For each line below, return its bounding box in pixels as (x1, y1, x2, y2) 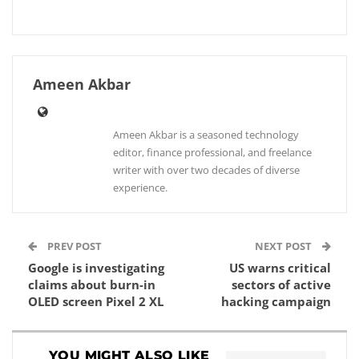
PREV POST (45, 239, 102, 253)
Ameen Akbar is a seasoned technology (113, 127, 299, 142)
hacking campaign (221, 293, 331, 309)
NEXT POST (255, 239, 314, 253)
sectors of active (232, 276, 331, 292)
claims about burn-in (28, 276, 155, 292)
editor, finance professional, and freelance (113, 145, 312, 159)
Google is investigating (28, 260, 164, 276)
